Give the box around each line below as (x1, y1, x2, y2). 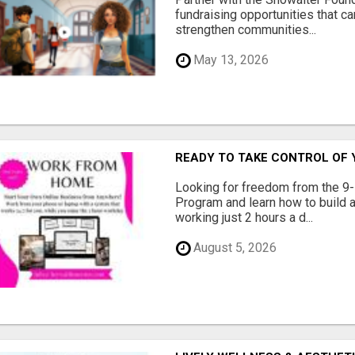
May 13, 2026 (190, 52, 269, 68)
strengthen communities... (175, 21, 317, 37)
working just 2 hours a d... (175, 209, 314, 225)
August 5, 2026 (190, 240, 277, 256)
